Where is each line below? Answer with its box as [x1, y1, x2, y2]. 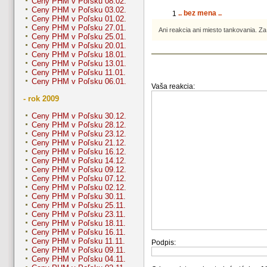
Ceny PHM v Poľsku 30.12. [32, 111, 126, 121]
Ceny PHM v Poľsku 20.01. [32, 41, 126, 51]
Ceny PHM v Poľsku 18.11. [32, 219, 126, 228]
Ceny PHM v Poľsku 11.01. [32, 68, 126, 77]
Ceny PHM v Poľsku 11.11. [32, 237, 125, 246]
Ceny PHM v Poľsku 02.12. [32, 183, 126, 193]
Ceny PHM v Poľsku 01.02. [32, 14, 126, 24]
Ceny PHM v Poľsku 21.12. [32, 138, 126, 148]
